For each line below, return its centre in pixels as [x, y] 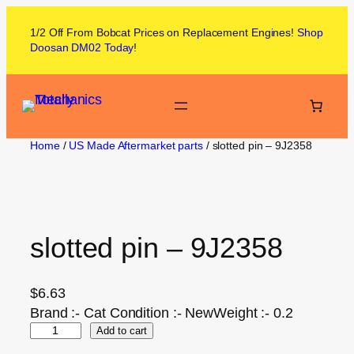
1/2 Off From [63, 32]
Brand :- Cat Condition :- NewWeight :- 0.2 [162, 312]
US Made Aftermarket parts [136, 145]
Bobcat [113, 32]
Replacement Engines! [238, 32]
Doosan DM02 [66, 47]
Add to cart [121, 330]
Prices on [155, 32]
